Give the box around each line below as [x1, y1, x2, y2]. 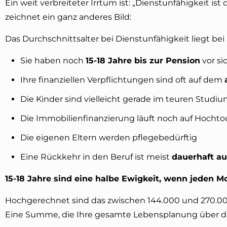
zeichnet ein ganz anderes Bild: [5, 12, 131, 22]
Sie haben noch [20, 55, 86, 65]
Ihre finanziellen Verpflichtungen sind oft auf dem [20, 74, 224, 85]
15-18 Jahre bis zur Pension [86, 55, 200, 65]
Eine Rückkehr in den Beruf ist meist [20, 152, 172, 162]
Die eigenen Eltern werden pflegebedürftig [20, 132, 197, 142]
